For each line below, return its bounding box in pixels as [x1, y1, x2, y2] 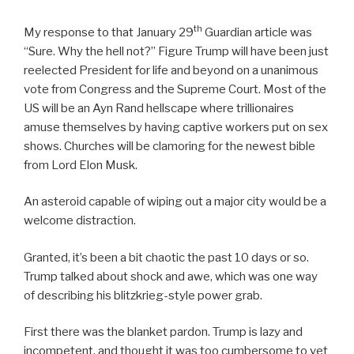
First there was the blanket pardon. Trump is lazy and [24, 325, 303, 339]
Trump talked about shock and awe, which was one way [24, 269, 318, 284]
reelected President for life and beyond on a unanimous [24, 62, 318, 77]
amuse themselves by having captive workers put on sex [24, 119, 328, 134]
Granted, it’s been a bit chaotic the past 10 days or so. [24, 250, 309, 265]
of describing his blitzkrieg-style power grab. [24, 288, 262, 303]
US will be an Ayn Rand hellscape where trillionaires [24, 100, 294, 115]
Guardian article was [202, 24, 312, 40]
